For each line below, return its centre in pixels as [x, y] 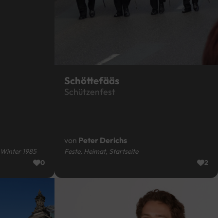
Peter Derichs [102, 140]
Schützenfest [90, 92]
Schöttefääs [91, 81]
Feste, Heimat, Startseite [101, 152]
